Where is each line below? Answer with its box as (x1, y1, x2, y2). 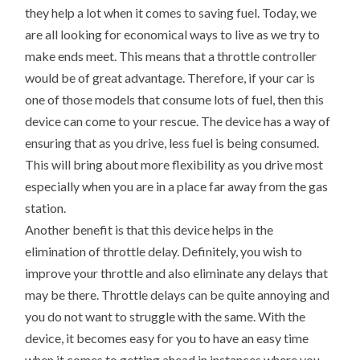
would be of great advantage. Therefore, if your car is (25, 69, 316, 85)
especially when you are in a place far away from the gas (25, 178, 329, 194)
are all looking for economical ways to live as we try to (25, 26, 321, 42)
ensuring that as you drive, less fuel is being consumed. (25, 134, 320, 150)
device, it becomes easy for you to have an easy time (25, 329, 309, 346)
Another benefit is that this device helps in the (25, 221, 274, 237)
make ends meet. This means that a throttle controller (25, 47, 317, 63)
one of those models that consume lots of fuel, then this (25, 91, 325, 107)
